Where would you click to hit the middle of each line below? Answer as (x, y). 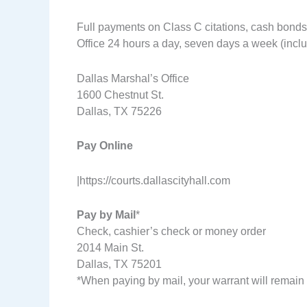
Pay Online (105, 146)
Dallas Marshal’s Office (133, 78)
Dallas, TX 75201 (119, 265)
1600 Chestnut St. (120, 95)
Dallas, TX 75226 (119, 111)
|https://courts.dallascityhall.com (153, 180)
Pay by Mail (106, 215)
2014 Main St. (110, 248)
